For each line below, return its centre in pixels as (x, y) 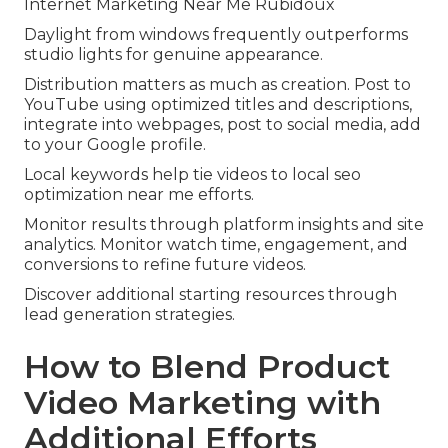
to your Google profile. (115, 145)
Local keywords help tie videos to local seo (192, 175)
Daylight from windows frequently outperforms (216, 35)
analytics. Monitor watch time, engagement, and (216, 245)
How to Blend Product (207, 367)
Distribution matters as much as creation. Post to (217, 85)
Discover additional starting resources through (210, 295)
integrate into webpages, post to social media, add (222, 125)
